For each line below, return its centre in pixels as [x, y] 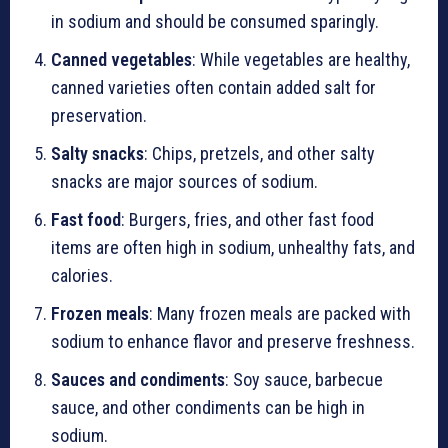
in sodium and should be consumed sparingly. [215, 21]
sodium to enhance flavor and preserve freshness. [233, 341]
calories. [82, 275]
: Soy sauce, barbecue [304, 379]
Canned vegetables [121, 59]
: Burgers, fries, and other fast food [247, 219]
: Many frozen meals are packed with [280, 313]
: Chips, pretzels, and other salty [259, 153]
